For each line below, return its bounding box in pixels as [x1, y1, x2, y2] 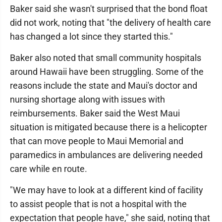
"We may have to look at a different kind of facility [10, 185, 203, 195]
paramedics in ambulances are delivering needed [10, 150, 203, 160]
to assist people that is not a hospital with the [10, 199, 187, 209]
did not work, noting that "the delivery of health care [10, 17, 211, 28]
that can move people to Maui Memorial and [10, 136, 183, 146]
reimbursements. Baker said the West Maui [10, 108, 180, 118]
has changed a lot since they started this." [10, 31, 173, 42]
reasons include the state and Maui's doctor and [10, 80, 197, 91]
